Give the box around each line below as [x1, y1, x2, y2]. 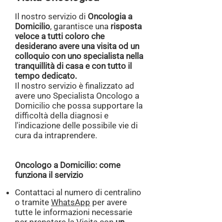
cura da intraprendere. [15, 130, 97, 140]
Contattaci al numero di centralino [15, 187, 141, 197]
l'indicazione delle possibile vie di [15, 120, 138, 130]
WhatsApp [51, 197, 90, 207]
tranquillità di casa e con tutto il [15, 61, 132, 71]
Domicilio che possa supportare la [15, 101, 143, 111]
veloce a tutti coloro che [15, 31, 105, 41]
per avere [90, 197, 127, 207]
